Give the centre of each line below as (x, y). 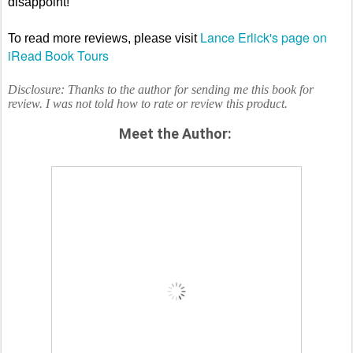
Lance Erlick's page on (264, 37)
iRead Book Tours (58, 55)
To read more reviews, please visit (104, 38)
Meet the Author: (175, 133)
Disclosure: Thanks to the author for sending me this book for (161, 89)
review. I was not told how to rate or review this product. (148, 103)
